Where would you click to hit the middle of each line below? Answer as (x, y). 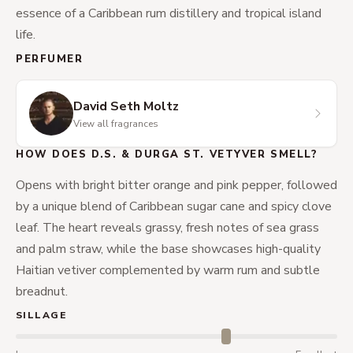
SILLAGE (41, 315)
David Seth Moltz (126, 106)
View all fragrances (116, 124)
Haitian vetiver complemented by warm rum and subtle (168, 270)
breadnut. (42, 292)
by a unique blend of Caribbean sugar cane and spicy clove (174, 206)
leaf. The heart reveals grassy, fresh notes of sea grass (167, 228)
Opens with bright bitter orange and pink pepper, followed (176, 185)
